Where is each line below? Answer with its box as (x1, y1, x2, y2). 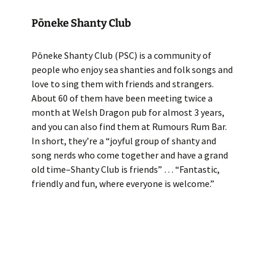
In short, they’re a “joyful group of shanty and (31, 135, 216, 147)
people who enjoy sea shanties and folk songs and (31, 64, 233, 75)
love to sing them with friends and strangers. (31, 78, 214, 90)
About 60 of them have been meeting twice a (31, 92, 213, 104)
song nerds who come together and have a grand (31, 149, 228, 161)
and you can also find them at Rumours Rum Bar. (31, 121, 227, 132)
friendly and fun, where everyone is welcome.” (31, 178, 214, 189)
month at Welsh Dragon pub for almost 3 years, (31, 106, 224, 118)
